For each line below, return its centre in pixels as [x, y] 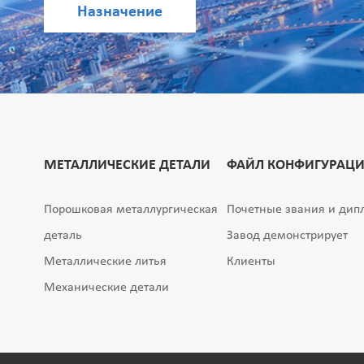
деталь [63, 236]
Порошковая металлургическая [130, 210]
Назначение [119, 12]
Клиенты [251, 262]
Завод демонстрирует [287, 236]
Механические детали [106, 288]
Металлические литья [105, 262]
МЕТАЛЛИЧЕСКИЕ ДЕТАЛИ [127, 166]
